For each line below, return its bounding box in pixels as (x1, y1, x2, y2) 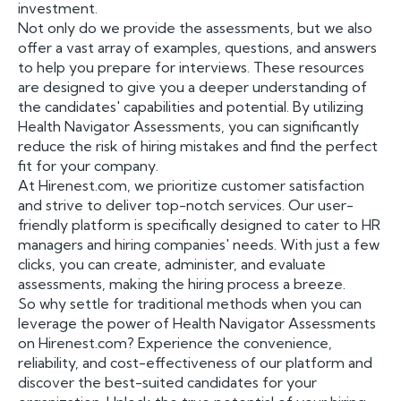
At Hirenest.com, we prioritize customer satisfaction (18, 176, 364, 194)
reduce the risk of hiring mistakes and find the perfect (18, 137, 378, 155)
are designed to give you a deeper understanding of (18, 78, 367, 96)
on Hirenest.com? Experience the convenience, (18, 334, 332, 352)
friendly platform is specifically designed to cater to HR (18, 216, 380, 234)
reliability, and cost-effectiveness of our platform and (18, 354, 372, 371)
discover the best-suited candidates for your (18, 373, 317, 391)
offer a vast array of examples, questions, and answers (18, 38, 377, 56)
